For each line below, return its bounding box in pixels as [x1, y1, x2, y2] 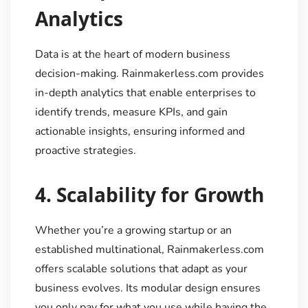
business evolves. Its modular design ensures [34, 280, 261, 296]
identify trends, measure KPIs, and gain [34, 104, 228, 120]
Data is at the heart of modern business [34, 46, 230, 62]
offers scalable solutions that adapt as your [34, 261, 247, 276]
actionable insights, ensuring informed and [34, 123, 245, 139]
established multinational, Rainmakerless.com [34, 241, 264, 257]
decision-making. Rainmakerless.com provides [34, 65, 264, 81]
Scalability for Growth [56, 181, 264, 208]
